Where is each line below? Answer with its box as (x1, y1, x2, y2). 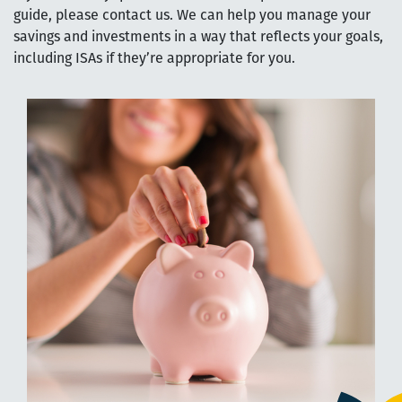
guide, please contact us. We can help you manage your (13, 8, 371, 23)
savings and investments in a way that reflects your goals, (13, 30, 383, 45)
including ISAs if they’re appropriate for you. (13, 51, 295, 66)
